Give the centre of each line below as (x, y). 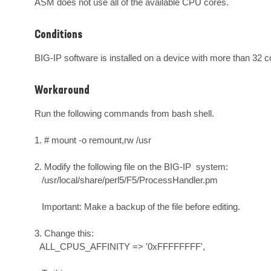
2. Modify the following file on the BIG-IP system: (131, 167)
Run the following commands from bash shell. (124, 113)
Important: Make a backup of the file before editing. (38, 207)
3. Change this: (64, 233)
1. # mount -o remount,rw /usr (93, 140)
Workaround (62, 91)
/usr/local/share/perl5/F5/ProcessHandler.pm (38, 180)
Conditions (58, 35)
